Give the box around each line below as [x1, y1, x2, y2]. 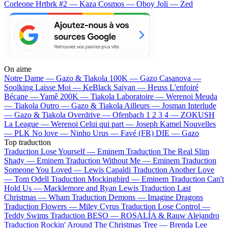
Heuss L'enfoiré [148, 82, 198, 92]
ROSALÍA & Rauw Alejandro [121, 211, 219, 220]
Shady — [4, 156, 37, 165]
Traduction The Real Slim [126, 147, 209, 156]
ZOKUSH [181, 110, 215, 119]
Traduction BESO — [50, 211, 121, 220]
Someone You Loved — [4, 165, 84, 174]
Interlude [188, 101, 216, 110]
